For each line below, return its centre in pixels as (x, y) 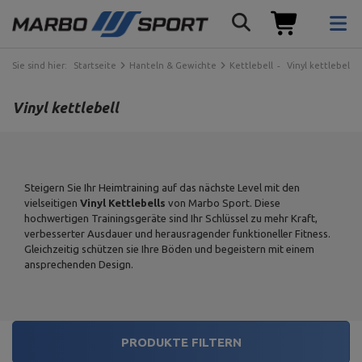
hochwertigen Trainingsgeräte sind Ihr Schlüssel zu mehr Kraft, (171, 218)
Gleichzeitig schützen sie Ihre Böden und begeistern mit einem (169, 249)
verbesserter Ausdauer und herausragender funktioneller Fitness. (177, 234)
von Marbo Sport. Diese (223, 203)
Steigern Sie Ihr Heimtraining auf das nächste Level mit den (162, 187)
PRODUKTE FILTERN (181, 342)
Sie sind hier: (41, 65)
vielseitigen (52, 203)
